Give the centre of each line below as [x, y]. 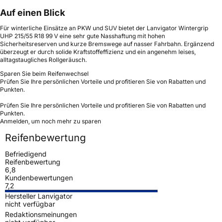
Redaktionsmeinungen [41, 214]
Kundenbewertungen [39, 177]
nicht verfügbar [30, 204]
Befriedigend [26, 154]
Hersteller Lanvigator [39, 196]
